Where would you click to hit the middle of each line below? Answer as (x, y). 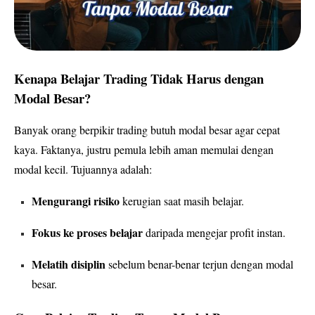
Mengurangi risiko (76, 201)
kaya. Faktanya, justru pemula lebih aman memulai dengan (144, 150)
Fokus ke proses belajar (87, 233)
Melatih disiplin (69, 264)
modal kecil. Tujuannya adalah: (83, 169)
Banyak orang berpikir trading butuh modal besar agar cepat (147, 130)
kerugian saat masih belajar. (182, 201)
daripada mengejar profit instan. (214, 233)
